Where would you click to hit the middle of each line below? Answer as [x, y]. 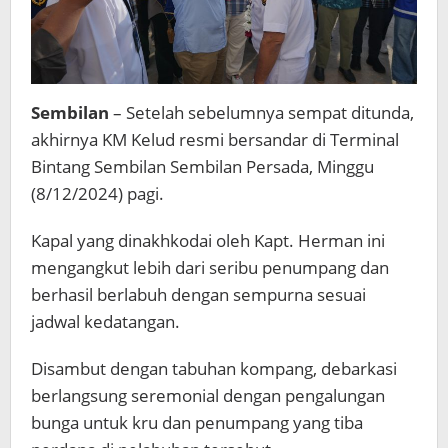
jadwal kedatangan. [105, 322]
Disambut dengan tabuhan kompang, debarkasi [214, 369]
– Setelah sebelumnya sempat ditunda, [261, 113]
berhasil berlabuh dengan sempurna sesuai [198, 295]
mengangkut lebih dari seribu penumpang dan [210, 268]
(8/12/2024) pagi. [97, 194]
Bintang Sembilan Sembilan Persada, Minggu [202, 167]
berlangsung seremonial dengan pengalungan [208, 396]
